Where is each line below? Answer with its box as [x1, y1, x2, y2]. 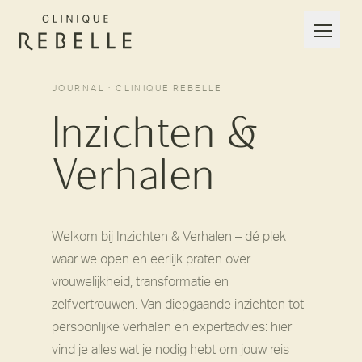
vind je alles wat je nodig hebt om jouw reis [52, 342, 289, 357]
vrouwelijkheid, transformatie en [52, 274, 229, 289]
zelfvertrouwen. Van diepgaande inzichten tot [52, 297, 304, 312]
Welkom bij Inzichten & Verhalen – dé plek [52, 229, 286, 244]
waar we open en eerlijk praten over [52, 251, 250, 267]
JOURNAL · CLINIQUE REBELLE [52, 83, 222, 94]
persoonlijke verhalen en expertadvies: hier [52, 319, 292, 335]
